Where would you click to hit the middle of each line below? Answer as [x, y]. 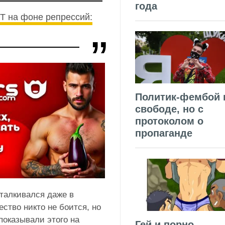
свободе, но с [169, 109]
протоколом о [169, 121]
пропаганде [164, 133]
